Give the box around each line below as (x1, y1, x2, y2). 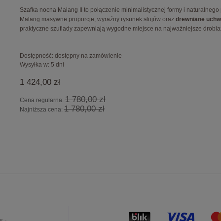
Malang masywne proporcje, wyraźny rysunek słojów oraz (19, 15, 176, 23)
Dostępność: (19, 52, 53, 59)
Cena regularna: (19, 96, 65, 104)
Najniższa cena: (19, 106, 64, 113)
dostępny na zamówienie (54, 52, 122, 59)
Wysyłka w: (19, 61, 49, 68)
